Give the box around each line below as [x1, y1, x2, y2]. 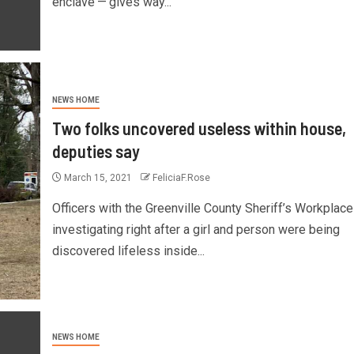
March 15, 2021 [61, 171, 134, 183]
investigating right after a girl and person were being [51, 221, 340, 237]
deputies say [51, 140, 140, 161]
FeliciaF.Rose [152, 171, 210, 183]
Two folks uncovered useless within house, [51, 117, 346, 138]
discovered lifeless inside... [51, 243, 205, 258]
